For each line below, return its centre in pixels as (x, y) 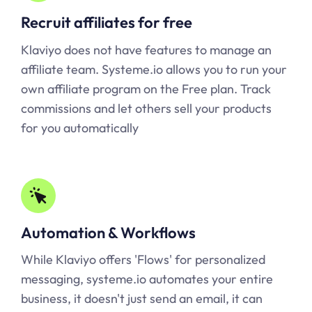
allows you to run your (225, 69)
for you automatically (80, 127)
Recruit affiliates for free (107, 22)
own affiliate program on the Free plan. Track (146, 88)
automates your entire (210, 279)
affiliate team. (61, 69)
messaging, (54, 279)
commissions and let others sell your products (146, 108)
